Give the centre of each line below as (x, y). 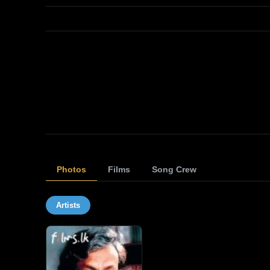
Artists (68, 205)
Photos (71, 169)
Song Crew (174, 169)
